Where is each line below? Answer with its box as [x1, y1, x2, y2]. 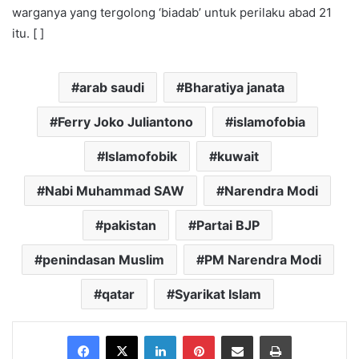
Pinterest [214, 328, 260, 341]
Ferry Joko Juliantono [58, 113, 193, 130]
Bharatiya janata [184, 79, 284, 95]
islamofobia [233, 113, 305, 130]
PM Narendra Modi [204, 251, 321, 268]
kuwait [216, 147, 259, 164]
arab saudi [79, 79, 144, 95]
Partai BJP [196, 216, 260, 233]
